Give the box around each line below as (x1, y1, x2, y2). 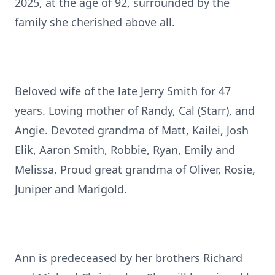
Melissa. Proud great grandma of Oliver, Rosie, (15, 162, 255, 177)
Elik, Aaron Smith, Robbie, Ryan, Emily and (15, 142, 235, 157)
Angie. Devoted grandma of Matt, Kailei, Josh (15, 123, 249, 137)
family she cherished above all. (15, 15, 175, 29)
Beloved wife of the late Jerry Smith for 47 (15, 83, 231, 98)
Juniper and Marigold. (15, 182, 127, 196)
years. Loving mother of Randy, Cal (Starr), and (15, 103, 255, 118)
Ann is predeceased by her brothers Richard (15, 250, 242, 265)
